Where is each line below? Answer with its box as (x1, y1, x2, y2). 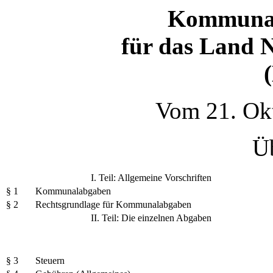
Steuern (35, 255, 65, 266)
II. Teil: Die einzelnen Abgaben (91, 213, 211, 223)
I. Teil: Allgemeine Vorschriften (91, 172, 211, 183)
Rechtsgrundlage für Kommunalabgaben (35, 199, 192, 210)
